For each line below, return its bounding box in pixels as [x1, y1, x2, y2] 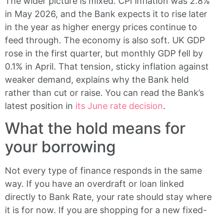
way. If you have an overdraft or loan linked [5, 179, 184, 189]
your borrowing [5, 137, 116, 157]
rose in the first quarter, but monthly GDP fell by [5, 48, 203, 58]
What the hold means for [5, 119, 185, 138]
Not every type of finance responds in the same [5, 165, 202, 176]
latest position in [5, 100, 75, 111]
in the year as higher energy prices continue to [5, 21, 197, 32]
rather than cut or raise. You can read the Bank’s [5, 87, 204, 98]
